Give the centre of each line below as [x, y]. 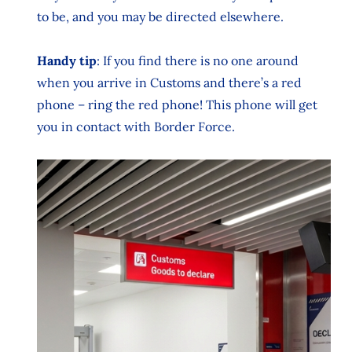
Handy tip [66, 61]
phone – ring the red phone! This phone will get [177, 105]
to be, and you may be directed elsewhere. [160, 17]
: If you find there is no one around [197, 61]
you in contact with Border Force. [137, 127]
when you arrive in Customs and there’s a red [169, 83]
